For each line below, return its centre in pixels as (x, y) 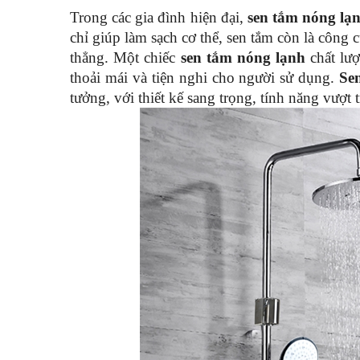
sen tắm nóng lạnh (243, 58)
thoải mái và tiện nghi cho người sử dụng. (205, 78)
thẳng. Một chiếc (125, 58)
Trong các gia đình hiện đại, (159, 18)
